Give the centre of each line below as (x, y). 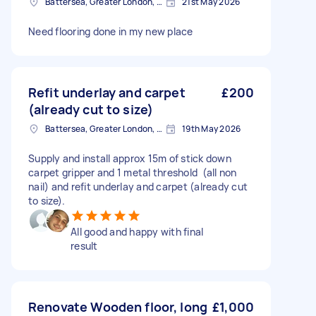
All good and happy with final (137, 232)
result (84, 246)
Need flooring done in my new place (111, 32)
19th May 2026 (212, 129)
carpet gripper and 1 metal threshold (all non (133, 173)
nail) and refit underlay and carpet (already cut (138, 187)
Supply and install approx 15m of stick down (130, 159)
